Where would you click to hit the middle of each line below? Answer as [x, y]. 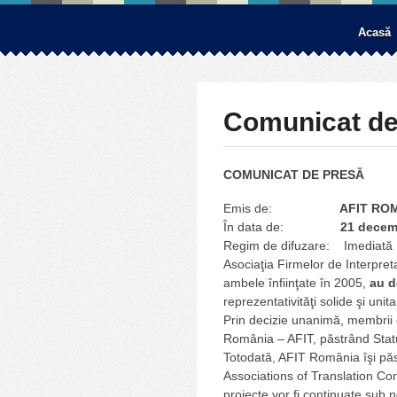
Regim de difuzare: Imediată [308, 245]
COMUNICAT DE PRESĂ [294, 175]
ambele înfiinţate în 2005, [296, 282]
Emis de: [281, 208]
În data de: [282, 226]
